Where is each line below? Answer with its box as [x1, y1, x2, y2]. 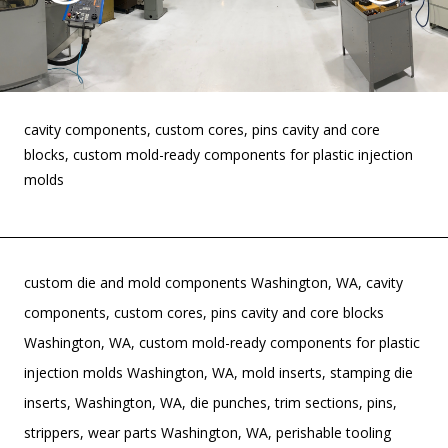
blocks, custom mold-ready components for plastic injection [24, 145, 413, 164]
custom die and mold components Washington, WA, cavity [24, 273, 403, 292]
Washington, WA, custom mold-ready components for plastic [24, 333, 420, 352]
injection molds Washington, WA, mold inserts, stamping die [24, 363, 413, 382]
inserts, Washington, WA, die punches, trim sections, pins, [24, 393, 397, 412]
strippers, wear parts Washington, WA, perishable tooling [24, 423, 391, 442]
